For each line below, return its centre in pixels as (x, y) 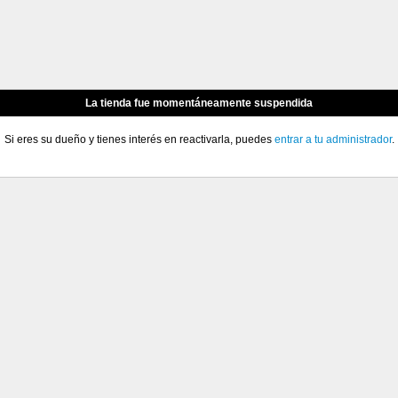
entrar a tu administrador (333, 139)
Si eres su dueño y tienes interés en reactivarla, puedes (139, 139)
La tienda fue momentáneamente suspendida (199, 103)
